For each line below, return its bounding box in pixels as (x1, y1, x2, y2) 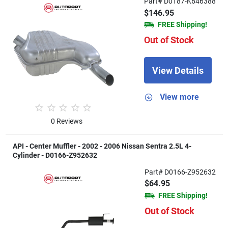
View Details (152, 65, 204, 76)
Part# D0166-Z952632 (144, 167, 216, 176)
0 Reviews (51, 117, 83, 125)
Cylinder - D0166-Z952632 (12, 151, 97, 159)
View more (159, 92, 199, 102)
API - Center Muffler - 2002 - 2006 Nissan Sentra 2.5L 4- (12, 141, 191, 150)
